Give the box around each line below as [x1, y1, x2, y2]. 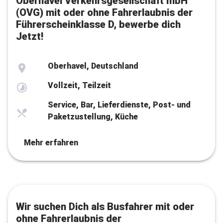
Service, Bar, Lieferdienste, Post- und [48, 100, 191, 110]
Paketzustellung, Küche [48, 112, 138, 121]
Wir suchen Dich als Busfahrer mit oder [16, 201, 194, 213]
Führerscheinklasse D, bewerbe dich [16, 18, 181, 30]
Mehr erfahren [24, 138, 78, 147]
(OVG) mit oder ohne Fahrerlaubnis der [16, 6, 193, 18]
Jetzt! [16, 30, 43, 42]
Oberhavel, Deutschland [48, 61, 138, 71]
